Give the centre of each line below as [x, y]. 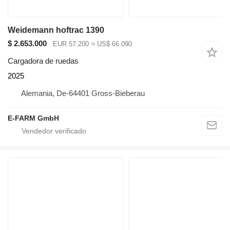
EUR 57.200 [71, 44]
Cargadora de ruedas [43, 61]
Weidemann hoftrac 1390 [56, 30]
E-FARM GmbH [33, 118]
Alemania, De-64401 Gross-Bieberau [83, 93]
